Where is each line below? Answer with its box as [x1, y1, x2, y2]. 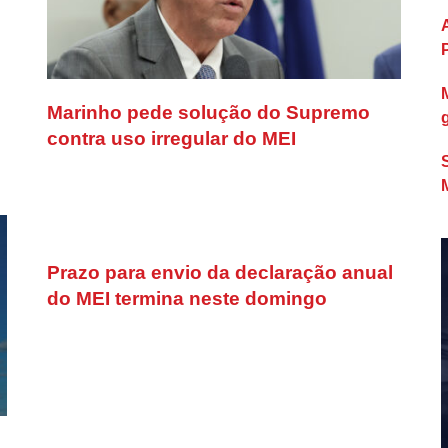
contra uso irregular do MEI [47, 128, 297, 150]
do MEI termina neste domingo [47, 288, 328, 310]
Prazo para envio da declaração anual [47, 262, 394, 284]
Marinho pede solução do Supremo [47, 102, 371, 124]
